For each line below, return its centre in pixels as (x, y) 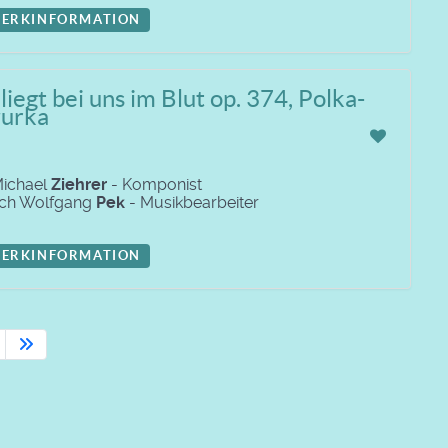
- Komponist (154, 184)
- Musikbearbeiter (192, 202)
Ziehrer (79, 184)
